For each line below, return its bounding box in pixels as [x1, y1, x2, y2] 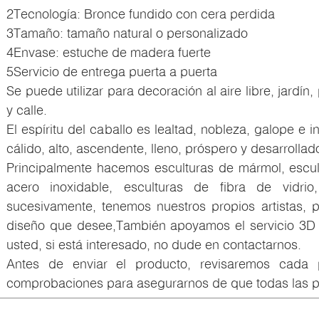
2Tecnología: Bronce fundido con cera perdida [6, 5, 275, 21]
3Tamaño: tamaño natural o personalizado [6, 24, 248, 41]
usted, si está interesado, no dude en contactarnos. [6, 236, 301, 252]
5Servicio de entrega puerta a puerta [6, 63, 217, 79]
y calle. [6, 101, 47, 117]
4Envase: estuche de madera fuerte [6, 43, 211, 60]
